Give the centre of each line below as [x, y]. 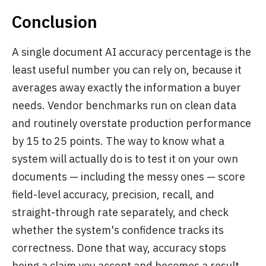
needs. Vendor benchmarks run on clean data [124, 105]
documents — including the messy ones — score [129, 177]
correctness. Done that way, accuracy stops [119, 248]
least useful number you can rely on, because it [127, 70]
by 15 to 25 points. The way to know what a [118, 141]
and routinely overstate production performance [132, 123]
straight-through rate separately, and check [120, 212]
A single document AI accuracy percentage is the [132, 52]
